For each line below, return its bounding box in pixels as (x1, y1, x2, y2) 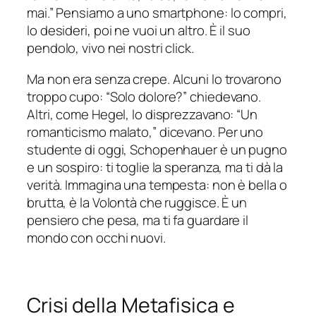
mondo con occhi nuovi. (27, 228, 166, 247)
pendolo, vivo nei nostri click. (27, 39, 194, 58)
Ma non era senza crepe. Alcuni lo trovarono (27, 69, 281, 88)
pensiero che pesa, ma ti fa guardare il (27, 210, 249, 229)
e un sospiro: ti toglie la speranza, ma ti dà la (27, 157, 284, 176)
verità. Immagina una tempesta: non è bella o (27, 175, 287, 194)
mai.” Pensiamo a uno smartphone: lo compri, (27, 4, 287, 23)
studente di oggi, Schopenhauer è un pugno (27, 140, 287, 159)
